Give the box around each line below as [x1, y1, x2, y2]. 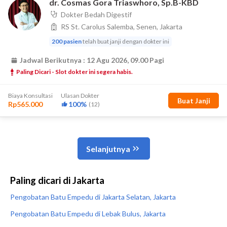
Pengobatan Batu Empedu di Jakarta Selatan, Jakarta [10, 193, 176, 201]
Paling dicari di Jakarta [10, 175, 104, 186]
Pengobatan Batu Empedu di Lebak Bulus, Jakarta [10, 209, 166, 218]
